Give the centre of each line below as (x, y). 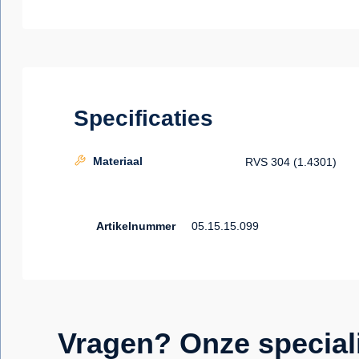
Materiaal (118, 161)
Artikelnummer (136, 226)
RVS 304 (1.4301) (291, 161)
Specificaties (143, 118)
